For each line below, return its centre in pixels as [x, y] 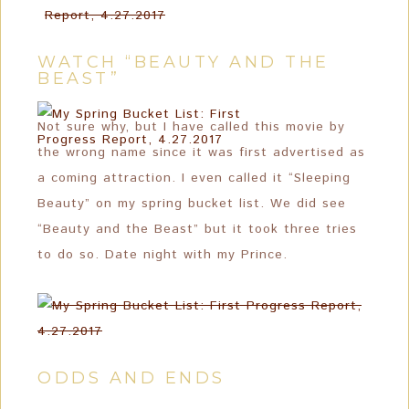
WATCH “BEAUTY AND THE [184, 62]
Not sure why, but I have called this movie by [191, 127]
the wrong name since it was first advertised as [201, 152]
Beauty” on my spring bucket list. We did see [192, 204]
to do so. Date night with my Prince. [163, 255]
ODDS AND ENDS [131, 378]
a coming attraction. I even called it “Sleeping [194, 178]
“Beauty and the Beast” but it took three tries [197, 229]
